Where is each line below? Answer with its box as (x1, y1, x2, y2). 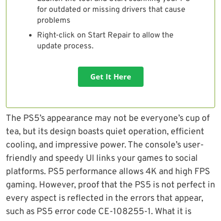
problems (37, 16, 71, 26)
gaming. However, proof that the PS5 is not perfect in (6, 180, 215, 191)
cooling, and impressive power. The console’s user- (6, 140, 204, 151)
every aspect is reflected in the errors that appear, (6, 193, 203, 205)
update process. (37, 41, 94, 52)
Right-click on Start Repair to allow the (37, 31, 174, 41)
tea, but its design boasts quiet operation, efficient (6, 126, 204, 138)
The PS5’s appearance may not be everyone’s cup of (6, 113, 210, 125)
